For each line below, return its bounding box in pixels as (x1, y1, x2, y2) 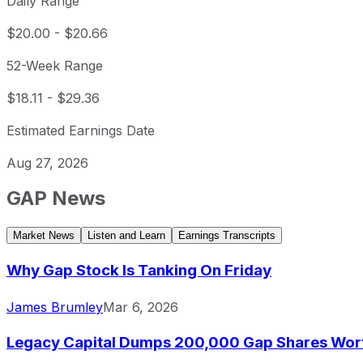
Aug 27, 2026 (6, 155, 88, 172)
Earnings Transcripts (178, 229, 275, 242)
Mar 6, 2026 (103, 298, 178, 315)
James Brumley (6, 298, 103, 315)
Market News (13, 229, 75, 242)
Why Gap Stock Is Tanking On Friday (6, 260, 271, 280)
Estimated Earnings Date (6, 122, 155, 139)
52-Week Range (6, 58, 103, 75)
